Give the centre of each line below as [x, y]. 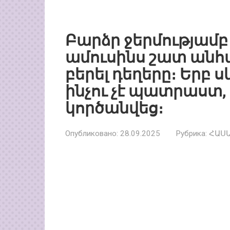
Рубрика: [191, 133]
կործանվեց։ [114, 108]
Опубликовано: [92, 133]
